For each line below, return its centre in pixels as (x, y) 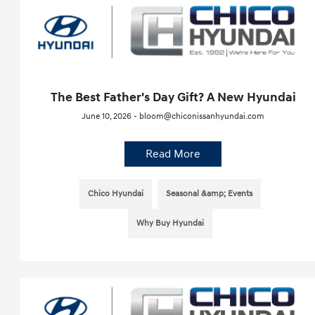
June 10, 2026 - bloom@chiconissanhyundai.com (173, 117)
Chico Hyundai (116, 194)
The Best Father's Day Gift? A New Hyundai (173, 98)
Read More (173, 154)
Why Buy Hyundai (171, 224)
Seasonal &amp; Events (210, 194)
